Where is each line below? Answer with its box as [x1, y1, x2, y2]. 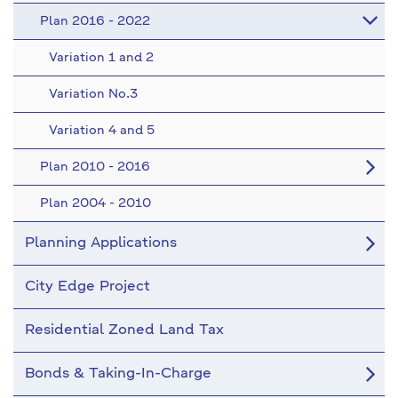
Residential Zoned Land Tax [25, 323, 224, 338]
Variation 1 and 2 [49, 52, 154, 64]
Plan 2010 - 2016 [40, 161, 150, 173]
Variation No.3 [49, 88, 138, 100]
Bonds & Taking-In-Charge [25, 367, 211, 381]
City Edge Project [25, 280, 150, 294]
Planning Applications [25, 236, 177, 251]
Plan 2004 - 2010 [40, 197, 151, 210]
